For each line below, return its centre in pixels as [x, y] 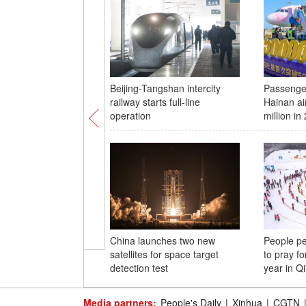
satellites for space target [164, 254]
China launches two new [162, 240]
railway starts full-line [155, 102]
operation [130, 115]
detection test [139, 268]
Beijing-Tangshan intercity [165, 88]
